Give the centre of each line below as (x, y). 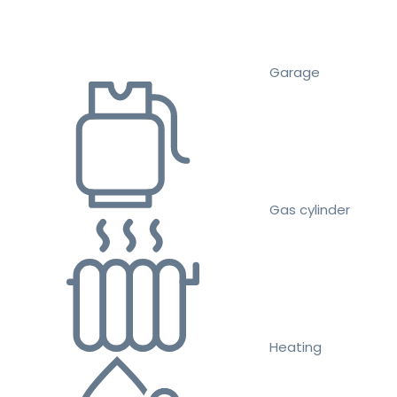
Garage (295, 73)
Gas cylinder (310, 210)
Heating (296, 347)
